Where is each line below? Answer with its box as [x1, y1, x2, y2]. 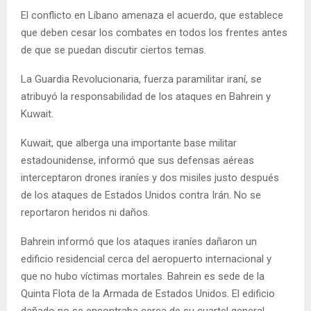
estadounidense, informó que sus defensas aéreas [21, 153, 254, 167]
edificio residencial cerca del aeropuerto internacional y [21, 252, 271, 265]
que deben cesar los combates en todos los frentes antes [21, 26, 287, 39]
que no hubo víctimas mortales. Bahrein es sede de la [21, 269, 264, 283]
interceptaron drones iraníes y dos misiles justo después [21, 171, 279, 184]
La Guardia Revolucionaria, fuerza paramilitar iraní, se [21, 72, 262, 85]
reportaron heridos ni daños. [21, 205, 150, 219]
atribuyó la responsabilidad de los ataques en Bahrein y [21, 90, 271, 103]
